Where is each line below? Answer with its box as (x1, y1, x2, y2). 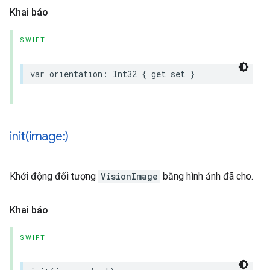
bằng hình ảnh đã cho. (160, 171, 253, 182)
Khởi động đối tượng (10, 171, 98, 182)
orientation (49, 68, 102, 80)
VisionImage (101, 171, 158, 182)
